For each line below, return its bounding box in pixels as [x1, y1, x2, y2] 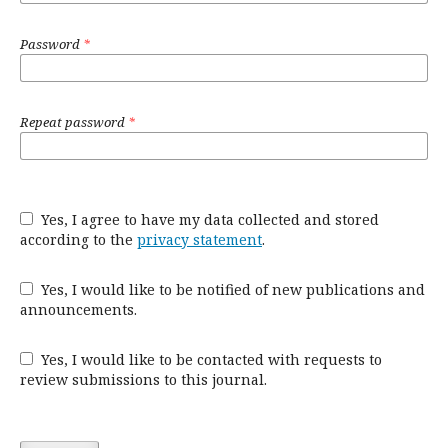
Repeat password [20, 113, 128, 131]
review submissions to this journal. [20, 370, 267, 389]
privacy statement [137, 230, 262, 249]
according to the [20, 230, 137, 249]
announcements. [20, 300, 137, 319]
